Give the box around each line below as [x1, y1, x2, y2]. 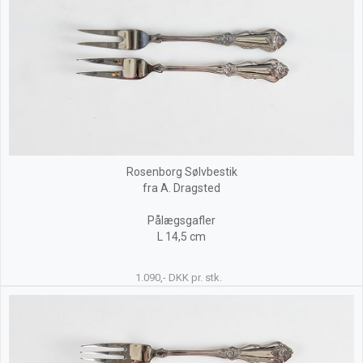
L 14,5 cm [157, 230, 206, 243]
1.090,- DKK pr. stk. [135, 271, 223, 284]
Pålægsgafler [147, 214, 216, 227]
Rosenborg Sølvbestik [126, 165, 237, 178]
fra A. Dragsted [143, 181, 220, 194]
